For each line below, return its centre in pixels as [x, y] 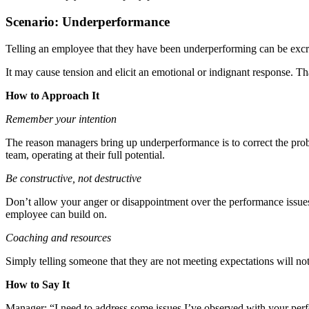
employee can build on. [56, 214]
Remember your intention [61, 119]
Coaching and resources [58, 237]
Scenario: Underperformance [88, 22]
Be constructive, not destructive [73, 178]
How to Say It [38, 284]
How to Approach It [52, 95]
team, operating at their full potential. [85, 154]
